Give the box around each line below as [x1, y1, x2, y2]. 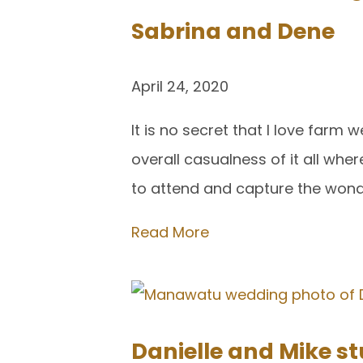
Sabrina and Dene [131, 16, 335, 47]
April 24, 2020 [131, 75, 228, 96]
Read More [131, 221, 209, 242]
